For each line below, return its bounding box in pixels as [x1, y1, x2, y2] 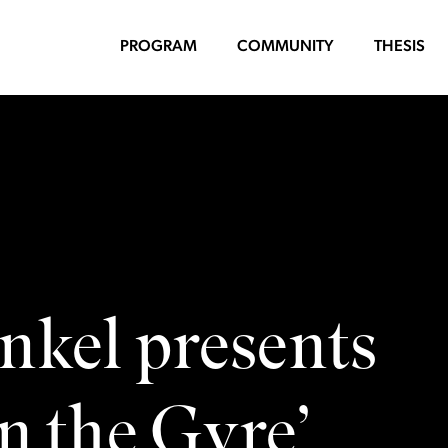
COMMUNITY [237, 39, 334, 55]
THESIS [374, 39, 425, 55]
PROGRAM [120, 39, 197, 55]
